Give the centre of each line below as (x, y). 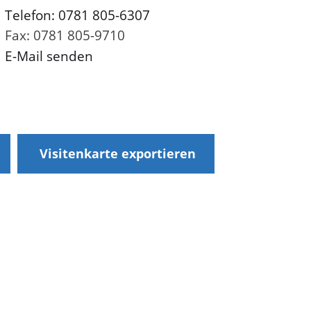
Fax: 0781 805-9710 (65, 36)
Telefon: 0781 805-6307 (78, 15)
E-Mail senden (49, 57)
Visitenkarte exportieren (117, 154)
